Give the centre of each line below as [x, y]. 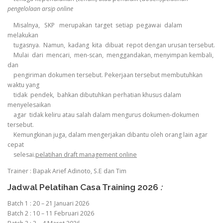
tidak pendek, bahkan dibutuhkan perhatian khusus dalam [94, 95]
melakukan [23, 35]
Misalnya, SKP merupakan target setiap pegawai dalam [96, 25]
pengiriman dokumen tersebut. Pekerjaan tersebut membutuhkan [105, 75]
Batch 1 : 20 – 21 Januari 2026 [48, 204]
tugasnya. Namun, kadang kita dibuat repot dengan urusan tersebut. [111, 45]
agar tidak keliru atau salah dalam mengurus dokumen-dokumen [103, 114]
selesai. [21, 154]
